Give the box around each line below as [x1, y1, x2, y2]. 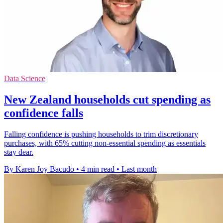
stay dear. [4, 147, 33, 156]
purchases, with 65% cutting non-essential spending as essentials [4, 138, 206, 147]
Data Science [4, 74, 45, 83]
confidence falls [4, 107, 83, 120]
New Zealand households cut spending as [4, 93, 211, 107]
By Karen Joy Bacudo [4, 164, 74, 173]
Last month [121, 164, 157, 173]
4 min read [81, 164, 114, 173]
